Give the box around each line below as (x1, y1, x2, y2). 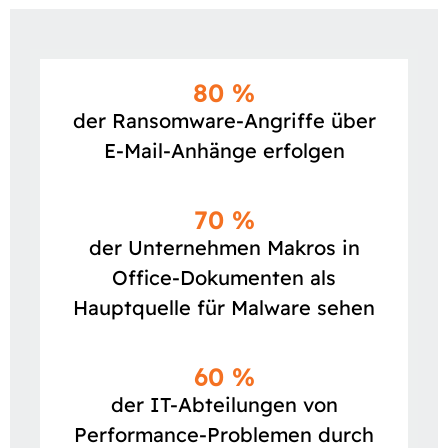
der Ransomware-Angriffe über (72, 108, 376, 134)
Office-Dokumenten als (112, 265, 336, 291)
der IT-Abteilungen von (110, 392, 338, 418)
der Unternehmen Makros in (88, 235, 360, 261)
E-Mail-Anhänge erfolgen (103, 138, 345, 164)
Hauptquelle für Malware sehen (73, 295, 375, 321)
